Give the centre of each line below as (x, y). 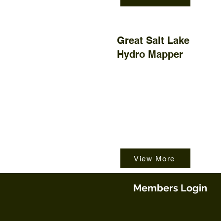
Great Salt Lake (153, 40)
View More (154, 158)
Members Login (170, 188)
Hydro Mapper (150, 54)
